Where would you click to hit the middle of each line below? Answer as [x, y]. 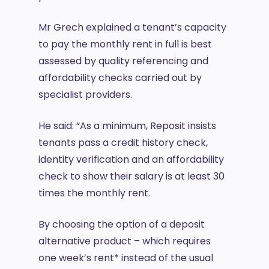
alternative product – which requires [125, 241]
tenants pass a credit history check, [123, 143]
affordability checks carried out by [120, 78]
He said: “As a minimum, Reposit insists [127, 126]
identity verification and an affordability [131, 159]
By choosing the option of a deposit [122, 224]
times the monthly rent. [95, 193]
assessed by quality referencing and [123, 61]
